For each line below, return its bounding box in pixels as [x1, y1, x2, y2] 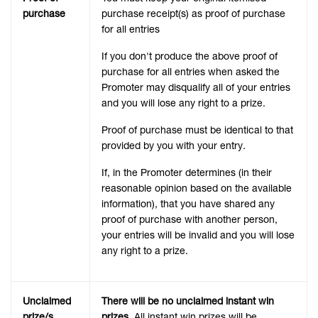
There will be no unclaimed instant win [102, 295, 274, 308]
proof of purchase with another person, [102, 213, 278, 226]
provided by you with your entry [102, 139, 243, 153]
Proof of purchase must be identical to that [102, 124, 293, 137]
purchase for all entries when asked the [102, 65, 280, 79]
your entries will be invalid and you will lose [102, 229, 295, 242]
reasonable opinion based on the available [102, 182, 292, 195]
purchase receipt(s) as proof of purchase [102, 7, 285, 21]
